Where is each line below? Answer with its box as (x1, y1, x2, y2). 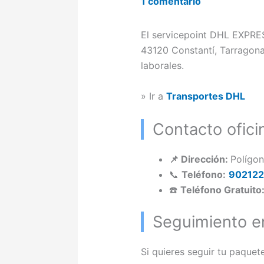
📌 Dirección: (169, 153, 230, 165)
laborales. (140, 60, 184, 72)
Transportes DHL (166, 90, 245, 103)
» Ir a (140, 90, 166, 103)
